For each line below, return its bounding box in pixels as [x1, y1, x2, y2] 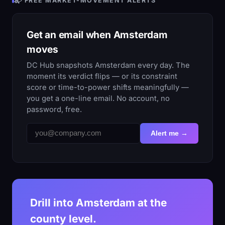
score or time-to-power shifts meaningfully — [27, 83, 189, 92]
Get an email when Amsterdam [27, 28, 168, 41]
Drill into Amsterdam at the [30, 196, 167, 209]
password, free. [27, 105, 82, 115]
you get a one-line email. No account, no [27, 94, 170, 103]
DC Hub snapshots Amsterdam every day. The [27, 61, 190, 70]
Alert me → [151, 129, 188, 138]
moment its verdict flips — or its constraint [27, 72, 177, 81]
